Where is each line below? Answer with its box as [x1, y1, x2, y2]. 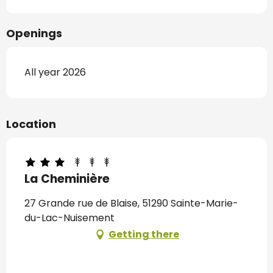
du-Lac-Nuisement [24, 211, 115, 225]
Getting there [108, 227, 179, 241]
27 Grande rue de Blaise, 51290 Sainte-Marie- [24, 196, 238, 210]
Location [6, 116, 56, 132]
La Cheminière [24, 171, 110, 187]
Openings [6, 26, 62, 41]
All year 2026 [24, 65, 86, 79]
